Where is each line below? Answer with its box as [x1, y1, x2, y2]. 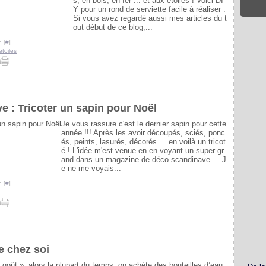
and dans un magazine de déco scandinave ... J [61, 155, 226, 164]
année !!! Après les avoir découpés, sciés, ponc [61, 128, 225, 137]
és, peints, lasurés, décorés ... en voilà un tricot [61, 137, 226, 146]
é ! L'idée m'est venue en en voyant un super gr [61, 146, 224, 155]
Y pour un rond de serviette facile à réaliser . [73, 5, 226, 14]
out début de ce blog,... [73, 23, 153, 31]
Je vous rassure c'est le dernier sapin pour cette [61, 119, 226, 128]
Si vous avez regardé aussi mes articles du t [73, 14, 227, 23]
